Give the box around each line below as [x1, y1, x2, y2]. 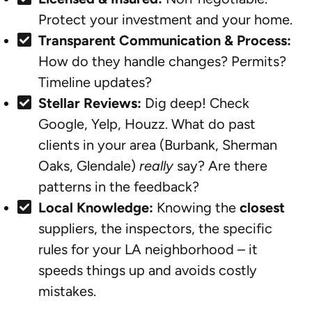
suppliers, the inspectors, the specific [38, 219, 272, 237]
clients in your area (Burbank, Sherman [38, 136, 277, 153]
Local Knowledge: [38, 198, 153, 216]
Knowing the [153, 198, 240, 216]
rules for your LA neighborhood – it [38, 240, 258, 258]
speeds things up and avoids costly [38, 261, 257, 279]
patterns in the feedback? [38, 178, 199, 195]
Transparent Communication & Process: [38, 31, 291, 49]
